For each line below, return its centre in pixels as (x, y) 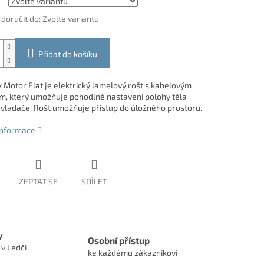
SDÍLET (94, 181)
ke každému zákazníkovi (133, 253)
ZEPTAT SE (38, 181)
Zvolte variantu (70, 19)
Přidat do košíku (67, 54)
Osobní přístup (119, 241)
